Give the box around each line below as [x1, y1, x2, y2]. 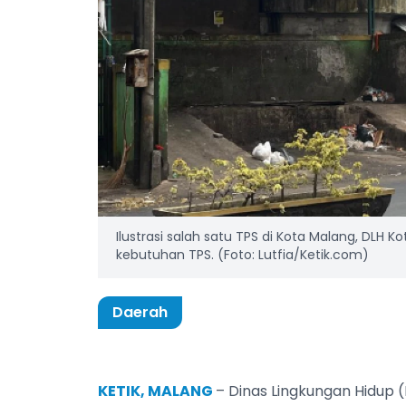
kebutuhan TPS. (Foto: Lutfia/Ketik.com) [116, 245, 369, 264]
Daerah [112, 301, 168, 323]
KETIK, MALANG [98, 380, 216, 401]
